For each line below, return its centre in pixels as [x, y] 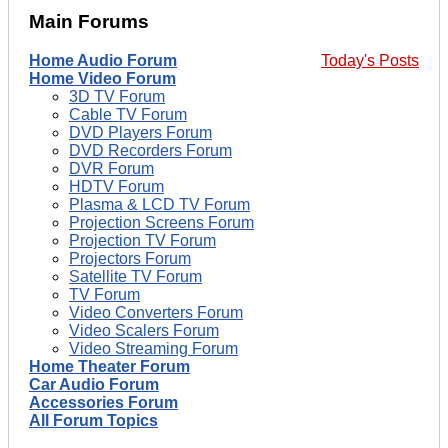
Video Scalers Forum [144, 330]
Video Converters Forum [156, 312]
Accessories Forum [103, 402]
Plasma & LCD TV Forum [159, 204]
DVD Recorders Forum [150, 150]
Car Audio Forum [94, 384]
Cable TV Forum [128, 114]
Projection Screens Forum [161, 222]
